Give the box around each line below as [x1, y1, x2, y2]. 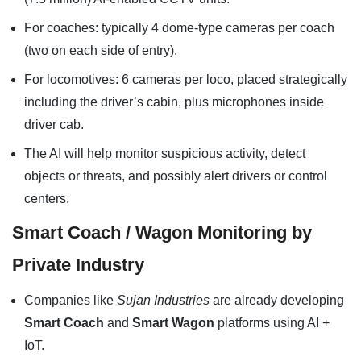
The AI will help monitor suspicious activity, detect [24, 147, 305, 160]
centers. [24, 192, 69, 205]
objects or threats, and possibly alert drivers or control [24, 169, 327, 183]
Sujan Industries [117, 293, 210, 307]
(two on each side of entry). [24, 44, 177, 57]
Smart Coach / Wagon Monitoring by [12, 222, 312, 243]
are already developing [210, 293, 344, 307]
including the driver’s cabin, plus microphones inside [24, 95, 324, 109]
